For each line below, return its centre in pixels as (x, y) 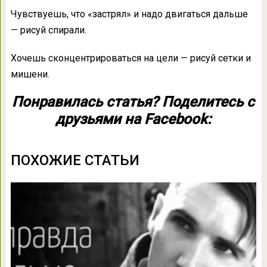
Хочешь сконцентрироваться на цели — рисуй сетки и (131, 58)
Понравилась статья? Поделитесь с (133, 102)
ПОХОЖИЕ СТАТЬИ (75, 161)
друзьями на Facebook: (133, 119)
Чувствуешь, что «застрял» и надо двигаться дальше (129, 14)
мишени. (30, 74)
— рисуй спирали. (48, 30)
